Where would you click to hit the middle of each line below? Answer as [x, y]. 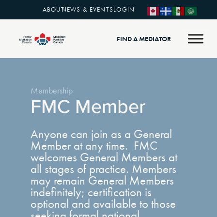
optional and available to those [103, 204]
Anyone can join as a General [101, 134]
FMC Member [88, 106]
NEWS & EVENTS [87, 10]
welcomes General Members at [104, 157]
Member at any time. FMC [94, 146]
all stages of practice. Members [103, 169]
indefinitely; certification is [91, 192]
